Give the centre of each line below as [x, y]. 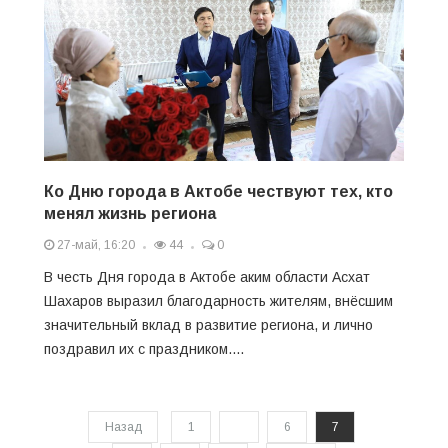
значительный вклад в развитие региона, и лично [208, 324]
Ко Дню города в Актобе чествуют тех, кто [218, 191]
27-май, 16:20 [94, 244]
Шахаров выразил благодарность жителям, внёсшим [218, 300]
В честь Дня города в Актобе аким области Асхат [207, 276]
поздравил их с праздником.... [144, 348]
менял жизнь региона [130, 213]
